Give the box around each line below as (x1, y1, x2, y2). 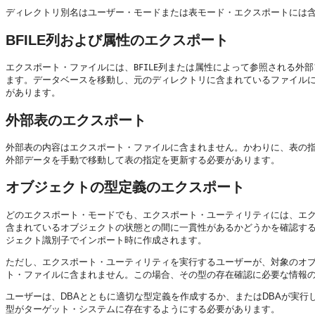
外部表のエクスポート (6, 112, 146, 128)
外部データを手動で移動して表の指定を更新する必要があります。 (6, 154, 280, 165)
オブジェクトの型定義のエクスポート (6, 179, 245, 195)
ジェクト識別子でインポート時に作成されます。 (6, 234, 207, 245)
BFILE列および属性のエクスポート (6, 32, 229, 48)
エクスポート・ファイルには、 (6, 62, 134, 73)
